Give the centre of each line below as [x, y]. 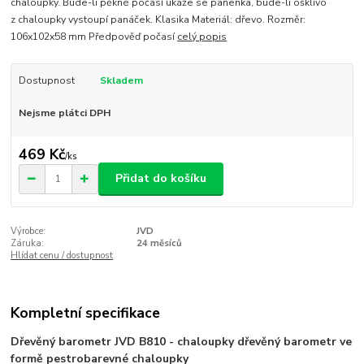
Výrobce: [28, 231]
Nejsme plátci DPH [64, 113]
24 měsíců [159, 243]
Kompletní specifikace [86, 313]
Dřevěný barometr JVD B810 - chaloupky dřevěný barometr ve [182, 342]
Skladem [121, 81]
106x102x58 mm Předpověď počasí [94, 37]
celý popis [202, 37]
